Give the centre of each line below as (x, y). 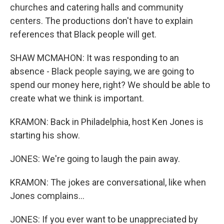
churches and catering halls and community (97, 7)
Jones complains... (47, 196)
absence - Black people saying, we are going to (102, 71)
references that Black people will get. (83, 34)
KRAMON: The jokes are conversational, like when (108, 182)
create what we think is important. (77, 98)
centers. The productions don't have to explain (101, 21)
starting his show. (45, 135)
